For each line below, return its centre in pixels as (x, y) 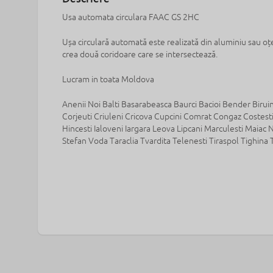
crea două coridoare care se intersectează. (140, 55)
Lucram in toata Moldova (109, 80)
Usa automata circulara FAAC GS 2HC (131, 17)
